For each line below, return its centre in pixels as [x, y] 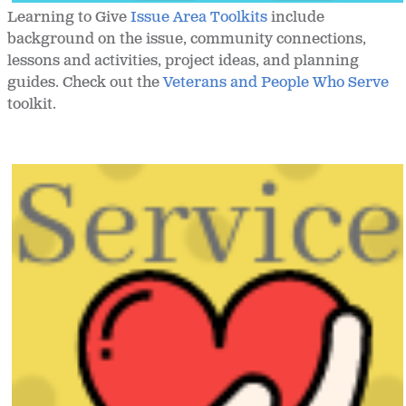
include [298, 18]
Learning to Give [69, 18]
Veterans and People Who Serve [276, 83]
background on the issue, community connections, [187, 40]
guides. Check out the [85, 83]
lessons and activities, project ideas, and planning [183, 62]
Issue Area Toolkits [201, 18]
